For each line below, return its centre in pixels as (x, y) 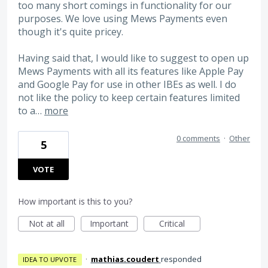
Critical (172, 223)
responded (181, 259)
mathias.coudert (125, 259)
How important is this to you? (75, 201)
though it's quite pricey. (71, 32)
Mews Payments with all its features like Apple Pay (131, 71)
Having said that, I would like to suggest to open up (133, 58)
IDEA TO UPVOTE (50, 259)
